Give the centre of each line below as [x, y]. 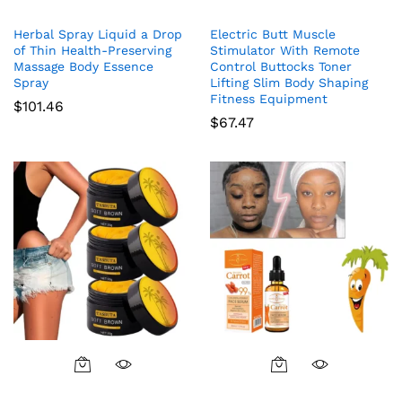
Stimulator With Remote [285, 50]
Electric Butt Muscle [273, 34]
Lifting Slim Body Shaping [289, 82]
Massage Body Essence [83, 66]
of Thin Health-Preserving [92, 50]
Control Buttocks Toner [281, 66]
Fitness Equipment [269, 98]
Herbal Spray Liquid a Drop [98, 34]
